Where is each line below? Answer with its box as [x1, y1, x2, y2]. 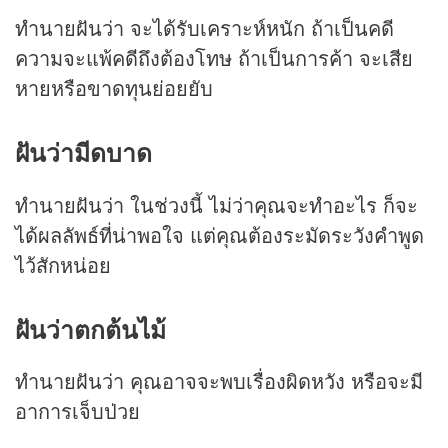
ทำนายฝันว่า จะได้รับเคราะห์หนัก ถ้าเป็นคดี [15, 13, 394, 43]
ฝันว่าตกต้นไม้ [15, 310, 166, 347]
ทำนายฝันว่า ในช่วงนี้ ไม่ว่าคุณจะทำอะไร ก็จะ [15, 189, 418, 219]
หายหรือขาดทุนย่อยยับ [15, 73, 213, 103]
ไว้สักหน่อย [15, 249, 111, 279]
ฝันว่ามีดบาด [15, 134, 152, 171]
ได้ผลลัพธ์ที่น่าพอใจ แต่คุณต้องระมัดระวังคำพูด [15, 219, 424, 249]
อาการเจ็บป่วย [15, 396, 140, 426]
